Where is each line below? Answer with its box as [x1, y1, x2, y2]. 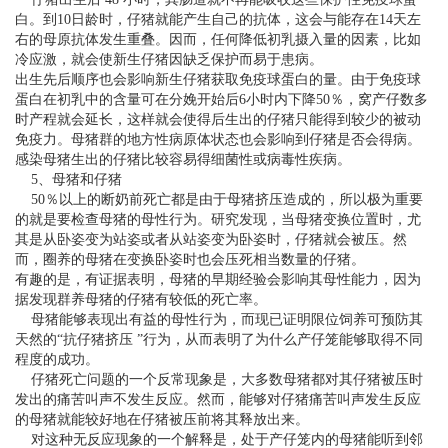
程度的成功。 [15, 352, 99, 368]
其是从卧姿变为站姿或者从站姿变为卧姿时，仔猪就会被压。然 [15, 232, 407, 248]
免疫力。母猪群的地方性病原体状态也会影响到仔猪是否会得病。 [15, 132, 421, 148]
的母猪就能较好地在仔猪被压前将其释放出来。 [15, 412, 309, 428]
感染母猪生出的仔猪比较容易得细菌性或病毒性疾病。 [15, 152, 351, 168]
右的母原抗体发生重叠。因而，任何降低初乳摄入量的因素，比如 [15, 32, 421, 48]
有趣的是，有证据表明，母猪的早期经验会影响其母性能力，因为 [15, 272, 421, 288]
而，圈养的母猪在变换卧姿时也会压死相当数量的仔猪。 [15, 252, 365, 268]
